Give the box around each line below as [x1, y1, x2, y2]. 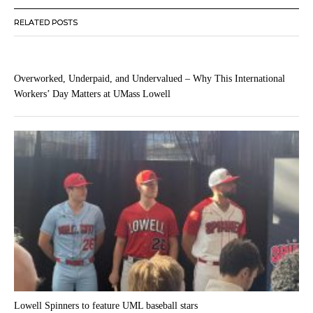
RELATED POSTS [14, 17, 78, 27]
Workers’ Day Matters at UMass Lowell [14, 88, 170, 99]
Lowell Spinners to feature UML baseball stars [14, 300, 198, 312]
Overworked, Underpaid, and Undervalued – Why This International [14, 73, 285, 84]
